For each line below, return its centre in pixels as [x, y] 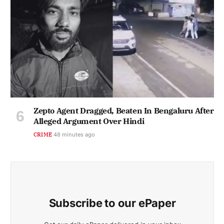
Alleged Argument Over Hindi [89, 121]
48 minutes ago [74, 135]
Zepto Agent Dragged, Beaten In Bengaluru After [124, 111]
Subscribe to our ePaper [112, 203]
